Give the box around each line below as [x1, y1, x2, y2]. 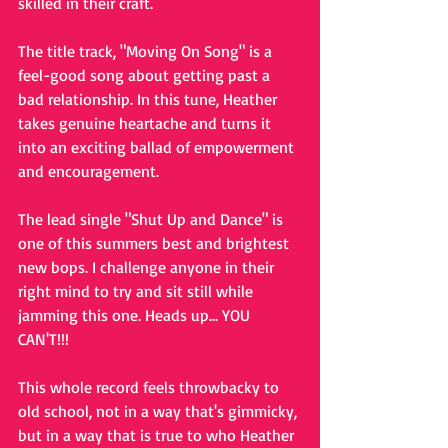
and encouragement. [18, 161, 163, 182]
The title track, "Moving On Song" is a [18, 41, 276, 62]
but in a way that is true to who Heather [18, 425, 298, 446]
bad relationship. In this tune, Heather [18, 89, 281, 110]
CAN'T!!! [18, 329, 69, 350]
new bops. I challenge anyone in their [18, 257, 278, 278]
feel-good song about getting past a [18, 65, 274, 86]
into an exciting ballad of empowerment [18, 137, 298, 158]
